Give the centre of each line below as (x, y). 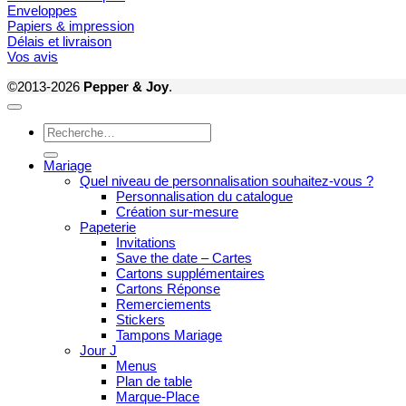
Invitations (146, 242)
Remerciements (164, 304)
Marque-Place (158, 396)
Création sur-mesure (177, 211)
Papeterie (108, 227)
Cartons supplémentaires (190, 273)
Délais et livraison (59, 42)
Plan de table (154, 381)
